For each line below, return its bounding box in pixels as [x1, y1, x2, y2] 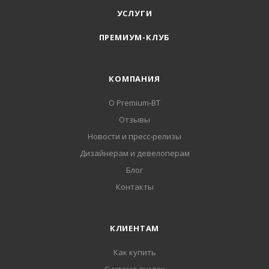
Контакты [115, 181, 154, 193]
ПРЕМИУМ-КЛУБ [98, 32, 171, 43]
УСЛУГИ [116, 8, 153, 19]
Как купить [113, 247, 156, 258]
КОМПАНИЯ [109, 73, 160, 85]
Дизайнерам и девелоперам [79, 148, 190, 159]
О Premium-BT [109, 97, 160, 109]
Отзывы [119, 114, 150, 125]
